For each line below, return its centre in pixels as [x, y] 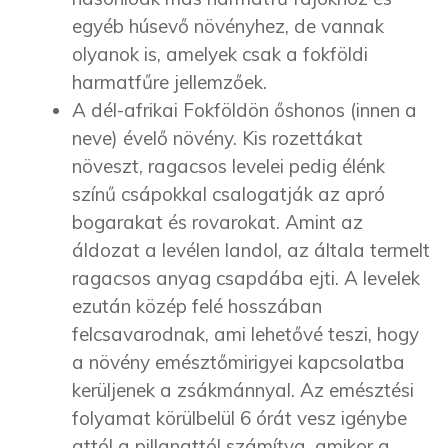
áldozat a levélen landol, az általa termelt [251, 250]
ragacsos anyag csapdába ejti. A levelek [246, 278]
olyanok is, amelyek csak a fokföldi [220, 54]
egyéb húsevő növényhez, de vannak [228, 26]
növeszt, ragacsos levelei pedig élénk [228, 166]
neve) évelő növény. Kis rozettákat [217, 138]
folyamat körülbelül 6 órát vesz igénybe [239, 418]
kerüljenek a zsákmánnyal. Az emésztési [243, 390]
